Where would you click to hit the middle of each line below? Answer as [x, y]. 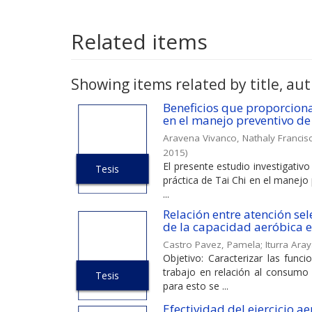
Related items [139, 41]
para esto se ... [196, 286]
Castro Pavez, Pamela [212, 244]
